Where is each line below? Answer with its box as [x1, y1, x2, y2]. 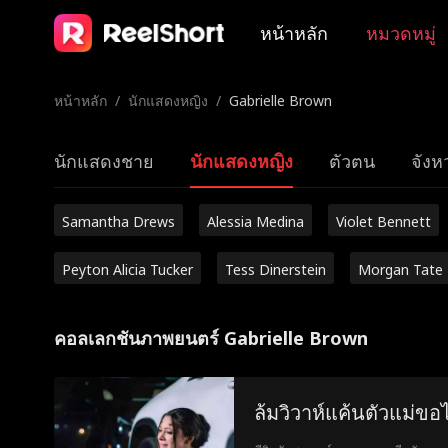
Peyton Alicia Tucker [61, 260, 193, 279]
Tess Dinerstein [224, 260, 326, 279]
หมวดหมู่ [365, 20, 436, 45]
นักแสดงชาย [53, 149, 154, 173]
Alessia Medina [206, 212, 304, 231]
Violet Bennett [335, 212, 431, 231]
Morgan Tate [357, 260, 443, 279]
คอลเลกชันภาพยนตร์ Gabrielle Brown [53, 326, 368, 350]
